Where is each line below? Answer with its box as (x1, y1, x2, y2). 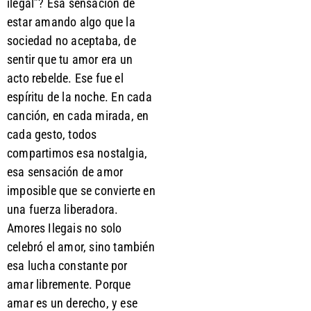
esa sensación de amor (7, 165, 124, 180)
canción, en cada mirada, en (7, 108, 149, 124)
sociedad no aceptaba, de (7, 33, 136, 49)
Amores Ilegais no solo (7, 221, 122, 236)
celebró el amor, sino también (7, 239, 155, 255)
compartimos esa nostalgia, (7, 146, 148, 161)
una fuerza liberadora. (7, 202, 119, 217)
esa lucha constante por (7, 258, 128, 274)
